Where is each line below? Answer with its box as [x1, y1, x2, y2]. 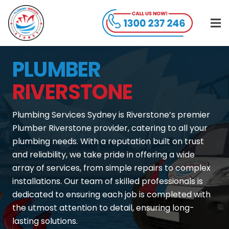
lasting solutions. [12, 215, 78, 227]
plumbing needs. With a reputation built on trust [12, 135, 204, 147]
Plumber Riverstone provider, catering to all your [12, 122, 208, 134]
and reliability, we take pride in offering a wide [12, 149, 195, 161]
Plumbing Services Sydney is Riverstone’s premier [12, 109, 210, 121]
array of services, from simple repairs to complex [12, 162, 211, 174]
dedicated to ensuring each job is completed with [12, 189, 211, 200]
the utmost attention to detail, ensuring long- [12, 202, 194, 214]
